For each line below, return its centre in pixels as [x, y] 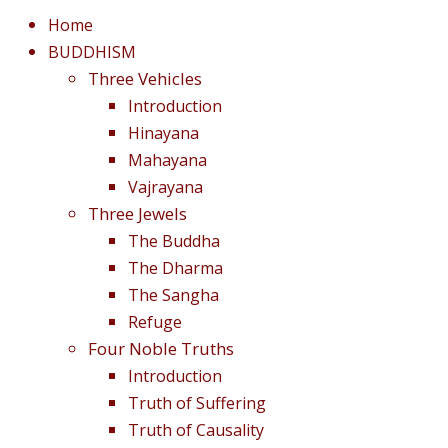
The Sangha [173, 294]
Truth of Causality [196, 429]
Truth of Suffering [197, 402]
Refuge [155, 321]
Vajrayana [165, 186]
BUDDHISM [92, 51]
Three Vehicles [145, 78]
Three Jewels [137, 213]
